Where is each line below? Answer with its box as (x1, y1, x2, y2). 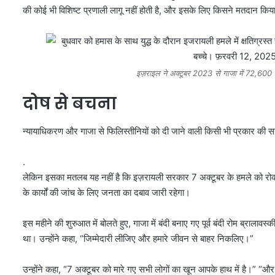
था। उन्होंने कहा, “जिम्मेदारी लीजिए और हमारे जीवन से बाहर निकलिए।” (23, 232, 254, 244)
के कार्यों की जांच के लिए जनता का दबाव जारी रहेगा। (23, 186, 190, 198)
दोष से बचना (23, 92, 117, 115)
